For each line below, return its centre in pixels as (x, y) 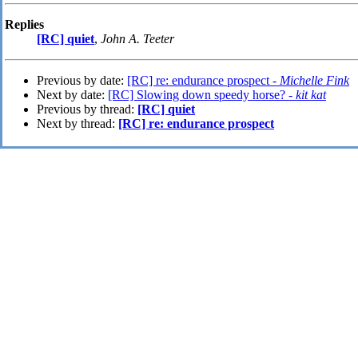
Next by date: (72, 95)
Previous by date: (82, 81)
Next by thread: (78, 124)
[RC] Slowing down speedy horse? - (202, 95)
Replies (24, 25)
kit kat (311, 95)
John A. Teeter (137, 39)
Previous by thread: (87, 109)
